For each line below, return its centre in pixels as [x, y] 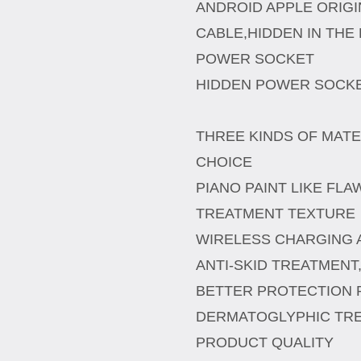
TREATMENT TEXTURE [275, 214]
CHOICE [224, 162]
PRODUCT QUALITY [264, 342]
